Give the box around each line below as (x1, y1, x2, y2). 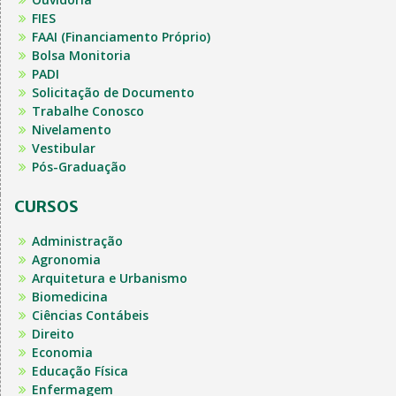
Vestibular (32, 139, 95, 156)
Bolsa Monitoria (32, 46, 131, 64)
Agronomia (32, 250, 101, 268)
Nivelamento (32, 120, 111, 138)
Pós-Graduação (32, 157, 126, 175)
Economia (32, 343, 93, 361)
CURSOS (14, 195, 79, 217)
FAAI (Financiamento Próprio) (32, 27, 210, 45)
